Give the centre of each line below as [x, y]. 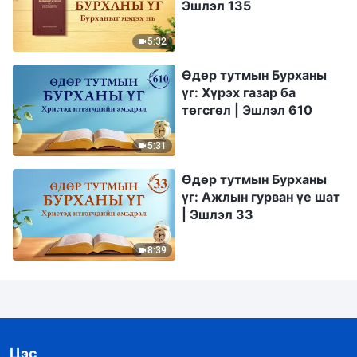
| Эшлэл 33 [218, 214]
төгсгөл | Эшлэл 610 [247, 110]
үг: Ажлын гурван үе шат [261, 196]
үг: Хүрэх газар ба [239, 93]
